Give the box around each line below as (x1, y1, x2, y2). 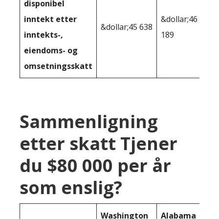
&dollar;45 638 (101, 22, 153, 33)
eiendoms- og (24, 45, 78, 56)
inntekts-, (24, 29, 63, 41)
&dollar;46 (161, 14, 197, 25)
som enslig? (20, 175, 122, 200)
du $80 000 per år (20, 153, 171, 178)
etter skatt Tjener (20, 131, 177, 156)
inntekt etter (24, 14, 77, 25)
